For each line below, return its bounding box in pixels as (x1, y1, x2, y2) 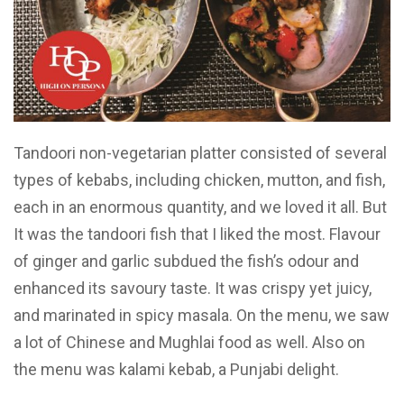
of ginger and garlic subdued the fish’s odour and (14, 251, 359, 271)
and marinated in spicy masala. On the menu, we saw (14, 305, 390, 325)
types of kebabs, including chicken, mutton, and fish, (14, 170, 385, 189)
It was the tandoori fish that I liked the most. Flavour (14, 224, 381, 243)
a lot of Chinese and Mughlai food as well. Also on (14, 332, 365, 352)
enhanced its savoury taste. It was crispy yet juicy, (14, 278, 372, 298)
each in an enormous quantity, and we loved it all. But (14, 197, 387, 216)
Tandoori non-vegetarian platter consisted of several (14, 142, 387, 162)
